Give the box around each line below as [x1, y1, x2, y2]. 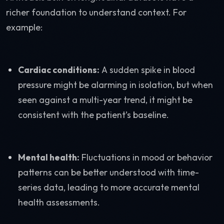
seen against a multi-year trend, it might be [18, 94, 192, 105]
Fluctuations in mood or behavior [79, 151, 212, 163]
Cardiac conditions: [18, 64, 99, 75]
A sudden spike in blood [99, 64, 195, 75]
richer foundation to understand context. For [6, 6, 186, 18]
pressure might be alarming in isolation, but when [18, 79, 213, 90]
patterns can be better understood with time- [18, 166, 199, 178]
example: [6, 21, 42, 33]
